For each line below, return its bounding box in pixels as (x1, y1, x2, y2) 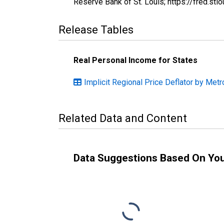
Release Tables (58, 23, 133, 36)
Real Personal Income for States (73, 55, 197, 65)
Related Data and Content (58, 111, 187, 124)
